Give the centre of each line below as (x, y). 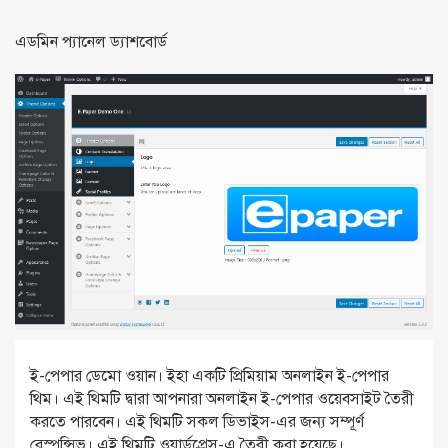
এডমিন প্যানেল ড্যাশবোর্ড (91, 42)
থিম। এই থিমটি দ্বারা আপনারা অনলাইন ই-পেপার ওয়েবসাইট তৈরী (222, 399)
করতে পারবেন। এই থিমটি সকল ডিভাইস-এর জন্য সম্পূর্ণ (197, 422)
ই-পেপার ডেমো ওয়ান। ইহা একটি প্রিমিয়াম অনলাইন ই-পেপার (209, 376)
